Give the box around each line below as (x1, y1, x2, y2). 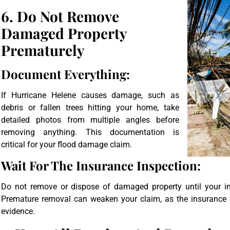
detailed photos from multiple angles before (1, 114, 179, 125)
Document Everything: (1, 65, 130, 82)
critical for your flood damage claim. (1, 139, 132, 149)
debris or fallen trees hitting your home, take (1, 102, 179, 112)
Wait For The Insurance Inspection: (1, 157, 201, 174)
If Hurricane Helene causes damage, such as (1, 90, 179, 100)
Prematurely (1, 40, 85, 60)
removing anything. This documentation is (1, 127, 179, 137)
